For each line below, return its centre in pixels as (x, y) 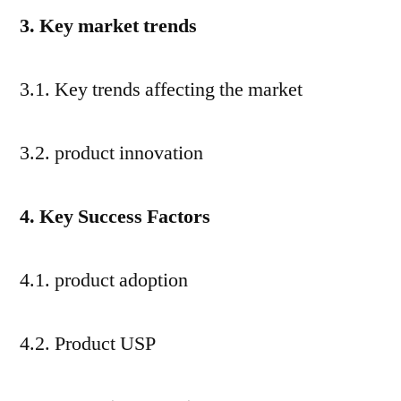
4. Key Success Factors (115, 217)
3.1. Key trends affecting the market (161, 90)
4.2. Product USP (88, 344)
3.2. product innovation (111, 153)
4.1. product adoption (104, 280)
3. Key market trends (108, 26)
